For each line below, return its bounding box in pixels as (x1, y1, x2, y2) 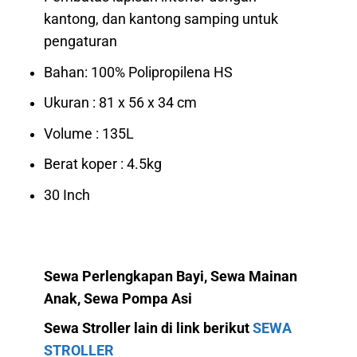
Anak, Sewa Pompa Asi (44, 290, 193, 307)
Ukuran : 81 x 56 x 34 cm (44, 95, 198, 112)
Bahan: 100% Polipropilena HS (44, 64, 233, 80)
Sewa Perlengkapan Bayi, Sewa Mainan (44, 268, 298, 284)
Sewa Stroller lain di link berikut (44, 320, 253, 336)
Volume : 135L (44, 125, 135, 142)
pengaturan (44, 33, 118, 50)
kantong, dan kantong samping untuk (44, 11, 279, 28)
